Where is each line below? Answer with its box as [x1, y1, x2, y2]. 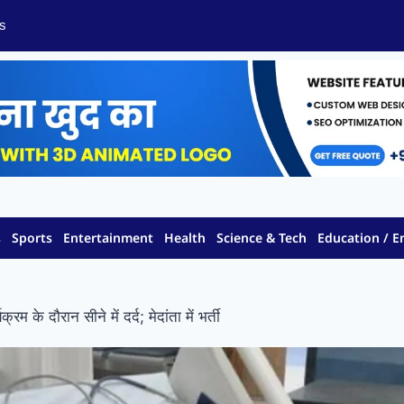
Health [164, 229, 207, 247]
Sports [12, 229, 53, 247]
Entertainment [63, 229, 154, 247]
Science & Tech [216, 229, 308, 247]
